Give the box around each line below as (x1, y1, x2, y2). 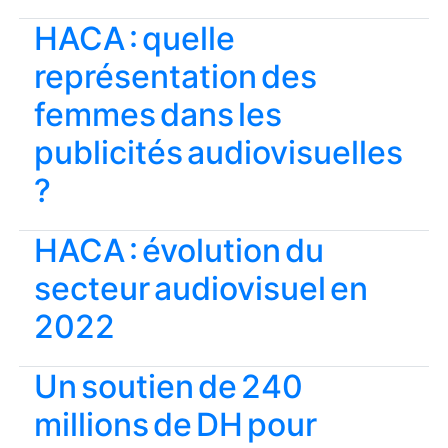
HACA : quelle (34, 19, 235, 58)
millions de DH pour (34, 405, 317, 444)
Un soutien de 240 (34, 367, 303, 406)
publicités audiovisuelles (34, 133, 403, 172)
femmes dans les (34, 95, 282, 134)
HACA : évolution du (34, 231, 324, 270)
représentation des (34, 57, 317, 96)
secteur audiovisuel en (34, 269, 368, 308)
